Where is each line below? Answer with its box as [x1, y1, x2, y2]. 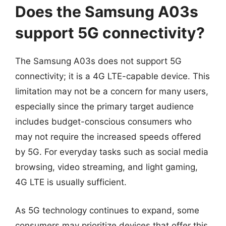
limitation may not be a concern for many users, [15, 86, 208, 96]
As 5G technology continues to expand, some [15, 205, 199, 215]
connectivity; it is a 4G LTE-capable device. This [15, 71, 210, 81]
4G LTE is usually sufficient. [15, 177, 127, 187]
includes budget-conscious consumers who [15, 117, 192, 127]
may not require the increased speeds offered [15, 132, 201, 142]
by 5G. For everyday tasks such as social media [15, 147, 208, 157]
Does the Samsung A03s [15, 3, 198, 21]
